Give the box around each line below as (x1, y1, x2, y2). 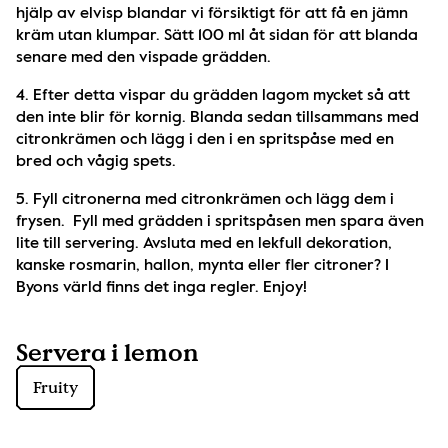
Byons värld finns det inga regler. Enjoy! (16, 280, 307, 297)
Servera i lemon (16, 338, 199, 367)
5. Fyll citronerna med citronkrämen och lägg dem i (16, 192, 394, 209)
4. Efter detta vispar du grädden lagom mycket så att (16, 88, 410, 105)
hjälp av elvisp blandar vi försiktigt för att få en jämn (16, 6, 408, 23)
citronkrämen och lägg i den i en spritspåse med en (16, 132, 394, 149)
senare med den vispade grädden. (16, 50, 275, 67)
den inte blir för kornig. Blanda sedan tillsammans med (16, 110, 419, 127)
